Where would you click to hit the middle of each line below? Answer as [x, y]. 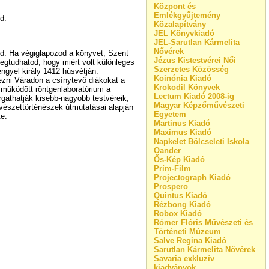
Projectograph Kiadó [192, 177]
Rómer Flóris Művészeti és [203, 222]
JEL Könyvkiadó [184, 33]
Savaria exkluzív [184, 258]
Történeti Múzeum [187, 231]
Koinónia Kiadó [183, 78]
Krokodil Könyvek [187, 87]
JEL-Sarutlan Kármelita [197, 42]
